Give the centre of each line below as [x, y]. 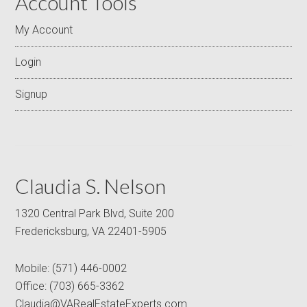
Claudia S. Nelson [91, 186]
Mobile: [34, 268]
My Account [44, 30]
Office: [33, 286]
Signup [32, 94]
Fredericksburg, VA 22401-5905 [91, 231]
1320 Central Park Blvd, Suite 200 [95, 213]
